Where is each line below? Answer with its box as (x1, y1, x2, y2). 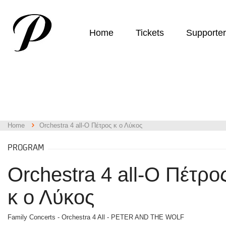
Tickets (136, 28, 164, 38)
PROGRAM (8, 142, 44, 152)
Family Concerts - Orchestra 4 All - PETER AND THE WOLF (8, 213, 184, 221)
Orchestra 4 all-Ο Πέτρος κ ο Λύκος (39, 122, 142, 129)
